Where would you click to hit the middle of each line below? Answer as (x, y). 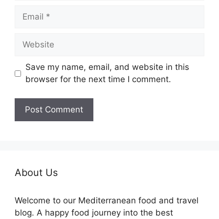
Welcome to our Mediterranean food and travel (107, 200)
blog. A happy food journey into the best (94, 212)
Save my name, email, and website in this (107, 67)
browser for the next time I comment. (98, 79)
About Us (36, 172)
